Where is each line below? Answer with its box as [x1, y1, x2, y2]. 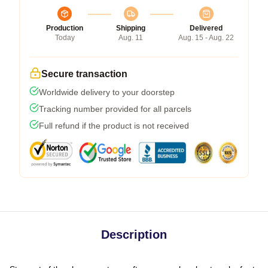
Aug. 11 [118, 33, 143, 42]
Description [101, 227, 167, 241]
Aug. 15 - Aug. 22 [178, 33, 234, 42]
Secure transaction [41, 68, 127, 79]
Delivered [190, 23, 223, 32]
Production [46, 23, 83, 32]
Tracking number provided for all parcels [39, 103, 191, 114]
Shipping [116, 23, 145, 32]
